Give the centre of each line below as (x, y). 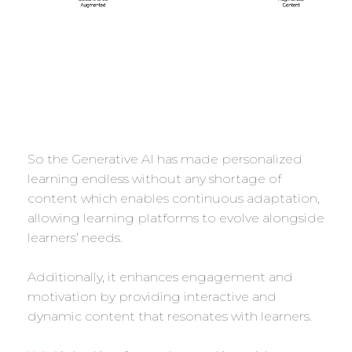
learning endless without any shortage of (154, 179)
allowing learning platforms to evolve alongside (176, 218)
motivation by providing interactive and (152, 297)
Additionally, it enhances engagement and (160, 277)
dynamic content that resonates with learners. (170, 317)
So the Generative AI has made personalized (165, 159)
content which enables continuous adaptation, (174, 199)
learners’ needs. (75, 238)
